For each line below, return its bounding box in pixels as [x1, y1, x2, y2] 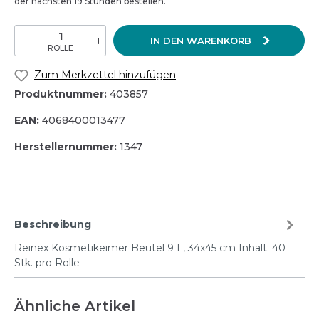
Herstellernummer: [14, 140, 120, 153]
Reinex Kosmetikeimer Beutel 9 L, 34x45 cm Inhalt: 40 [14, 241, 286, 254]
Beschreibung [14, 218, 91, 231]
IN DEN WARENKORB [150, 35, 254, 47]
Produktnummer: [14, 87, 110, 100]
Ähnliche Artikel [14, 297, 135, 315]
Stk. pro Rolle [14, 256, 80, 269]
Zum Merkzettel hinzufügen [34, 68, 176, 82]
